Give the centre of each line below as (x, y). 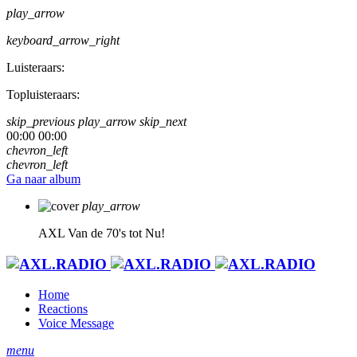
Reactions (63, 309)
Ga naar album (43, 179)
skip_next (163, 122)
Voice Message (76, 324)
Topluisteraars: (43, 94)
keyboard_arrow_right (63, 40)
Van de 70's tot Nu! (116, 233)
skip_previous (41, 122)
